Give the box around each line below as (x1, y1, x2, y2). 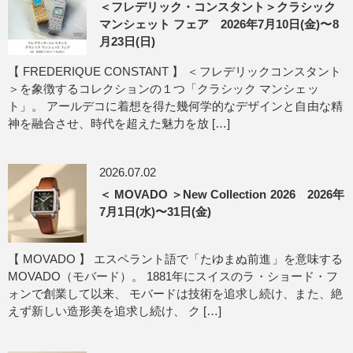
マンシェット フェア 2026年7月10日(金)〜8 (99, 17, 339, 31)
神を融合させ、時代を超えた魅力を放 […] (8, 117, 231, 130)
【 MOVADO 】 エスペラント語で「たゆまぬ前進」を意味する (8, 252, 343, 266)
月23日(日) (99, 35, 156, 48)
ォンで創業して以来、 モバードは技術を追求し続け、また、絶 (8, 287, 343, 300)
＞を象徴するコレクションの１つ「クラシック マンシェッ (8, 82, 319, 95)
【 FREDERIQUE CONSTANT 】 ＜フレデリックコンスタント (8, 65, 341, 78)
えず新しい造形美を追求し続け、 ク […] (8, 304, 222, 318)
